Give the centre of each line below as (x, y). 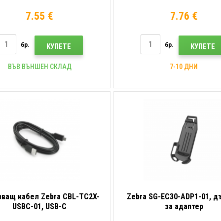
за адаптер (184, 206)
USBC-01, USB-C (40, 206)
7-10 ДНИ (184, 66)
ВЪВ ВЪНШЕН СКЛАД (39, 66)
